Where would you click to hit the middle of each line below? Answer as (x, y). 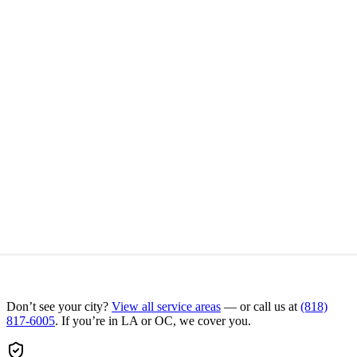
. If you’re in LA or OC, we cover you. (153, 320)
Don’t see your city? (57, 306)
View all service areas (166, 306)
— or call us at (261, 306)
